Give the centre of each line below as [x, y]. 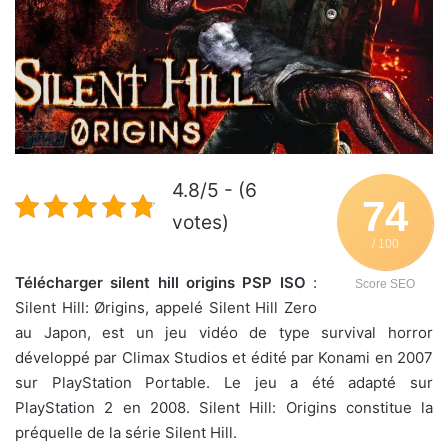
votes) [200, 221]
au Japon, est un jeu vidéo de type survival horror [224, 332]
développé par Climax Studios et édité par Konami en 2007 [224, 357]
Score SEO [385, 283]
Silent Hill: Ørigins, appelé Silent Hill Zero [166, 307]
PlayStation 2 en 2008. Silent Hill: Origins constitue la [224, 407]
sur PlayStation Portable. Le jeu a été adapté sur [224, 382]
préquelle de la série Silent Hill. [126, 432]
